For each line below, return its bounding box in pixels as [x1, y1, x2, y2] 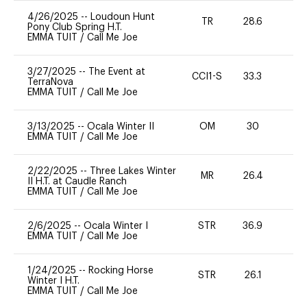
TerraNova [27, 77, 73, 87]
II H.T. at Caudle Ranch [27, 176, 127, 186]
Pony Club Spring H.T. [27, 22, 122, 32]
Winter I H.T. [27, 275, 79, 286]
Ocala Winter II [87, 121, 154, 132]
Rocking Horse [88, 265, 153, 275]
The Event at [88, 66, 145, 77]
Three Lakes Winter [90, 166, 176, 176]
